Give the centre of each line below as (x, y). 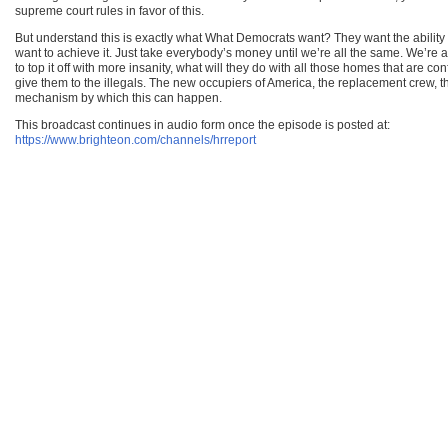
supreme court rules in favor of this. (109, 10)
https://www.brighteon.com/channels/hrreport (135, 139)
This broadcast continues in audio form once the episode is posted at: (202, 124)
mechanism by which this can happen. (118, 97)
